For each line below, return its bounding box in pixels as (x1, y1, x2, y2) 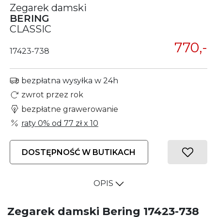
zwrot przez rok (21, 90, 83, 100)
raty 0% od (21, 118, 64, 128)
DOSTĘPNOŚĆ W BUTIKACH (22, 148, 136, 157)
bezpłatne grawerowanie (21, 104, 118, 114)
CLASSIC (10, 23, 51, 35)
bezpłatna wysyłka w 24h (19, 76, 118, 85)
